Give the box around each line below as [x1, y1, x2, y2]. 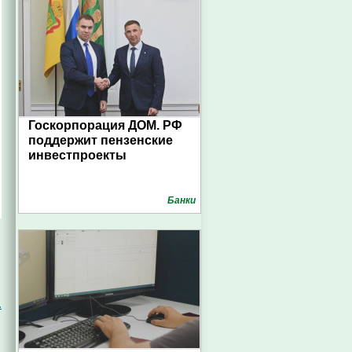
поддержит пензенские [28, 134, 173, 147]
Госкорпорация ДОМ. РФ [28, 119, 182, 132]
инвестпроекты [28, 148, 126, 162]
